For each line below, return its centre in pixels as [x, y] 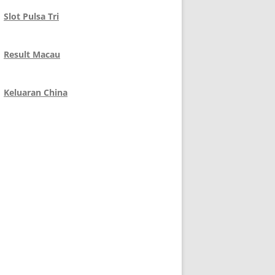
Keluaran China [36, 92]
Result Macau [32, 54]
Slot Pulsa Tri [31, 16]
